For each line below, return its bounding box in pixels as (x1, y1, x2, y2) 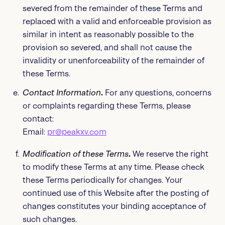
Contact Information (22, 88, 101, 97)
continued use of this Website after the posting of (22, 188, 209, 198)
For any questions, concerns (104, 88, 211, 97)
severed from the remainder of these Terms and (22, 4, 202, 13)
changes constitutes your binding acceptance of (22, 201, 206, 211)
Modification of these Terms (22, 149, 129, 159)
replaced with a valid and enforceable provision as (22, 17, 211, 26)
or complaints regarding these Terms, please (22, 101, 191, 110)
